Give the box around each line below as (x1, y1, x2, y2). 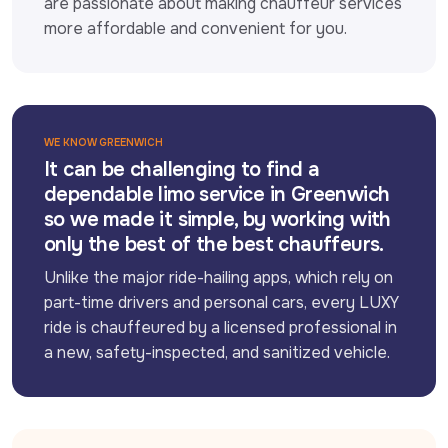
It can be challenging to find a (44, 156, 320, 182)
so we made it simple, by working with (44, 206, 391, 232)
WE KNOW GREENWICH (44, 135, 163, 149)
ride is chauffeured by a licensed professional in (44, 316, 397, 338)
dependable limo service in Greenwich (44, 181, 390, 207)
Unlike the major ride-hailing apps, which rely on (44, 266, 393, 288)
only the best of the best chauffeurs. (44, 231, 384, 257)
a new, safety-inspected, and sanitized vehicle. (44, 341, 390, 363)
